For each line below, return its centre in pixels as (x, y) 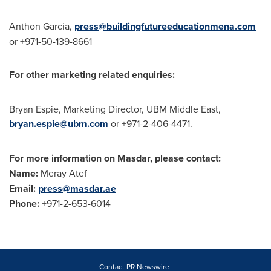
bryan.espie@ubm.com (59, 124)
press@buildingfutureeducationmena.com (165, 26)
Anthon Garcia (39, 26)
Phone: (24, 204)
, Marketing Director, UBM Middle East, (140, 109)
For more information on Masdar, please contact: (115, 158)
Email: (22, 188)
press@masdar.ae (77, 188)
